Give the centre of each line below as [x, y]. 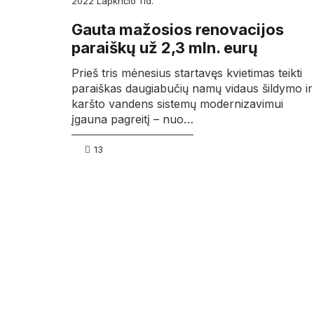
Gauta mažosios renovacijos [178, 30]
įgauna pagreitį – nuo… [132, 119]
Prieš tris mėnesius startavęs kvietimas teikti [187, 73]
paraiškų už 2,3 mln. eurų [165, 48]
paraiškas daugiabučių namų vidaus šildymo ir [192, 88]
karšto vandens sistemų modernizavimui [177, 103]
